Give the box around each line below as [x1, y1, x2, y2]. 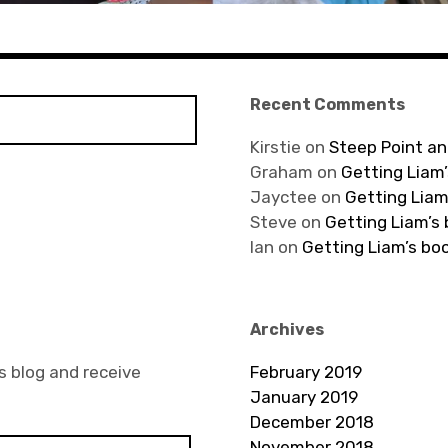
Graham [249, 161, 313, 182]
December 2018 [249, 411, 374, 432]
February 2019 [249, 361, 362, 382]
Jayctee [249, 186, 317, 207]
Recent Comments [249, 94, 405, 114]
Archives [249, 319, 324, 339]
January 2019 [249, 386, 358, 407]
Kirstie [249, 136, 301, 157]
